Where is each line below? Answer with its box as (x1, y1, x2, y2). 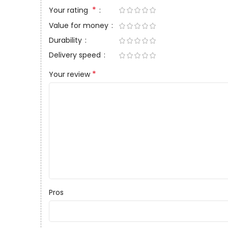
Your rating (49, 5, 92, 15)
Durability (49, 35, 84, 45)
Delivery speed (49, 49, 103, 60)
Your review (49, 69, 92, 79)
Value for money (49, 20, 110, 31)
